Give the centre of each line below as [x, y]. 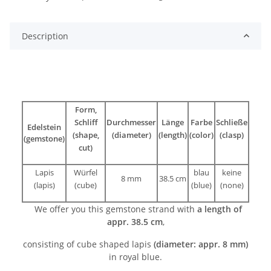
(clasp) [232, 135]
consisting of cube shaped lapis [88, 244]
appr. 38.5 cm [135, 221]
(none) [232, 185]
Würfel [86, 172]
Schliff [86, 122]
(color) [201, 135]
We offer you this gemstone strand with [113, 209]
